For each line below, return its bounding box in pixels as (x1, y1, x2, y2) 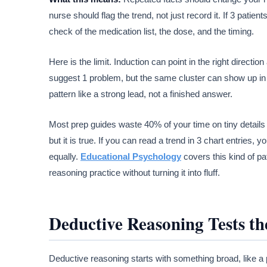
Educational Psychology (80, 151, 181, 162)
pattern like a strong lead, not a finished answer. (49, 89, 232, 100)
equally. (49, 151, 80, 162)
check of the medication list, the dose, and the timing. (49, 26, 254, 37)
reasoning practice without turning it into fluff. (49, 167, 220, 178)
